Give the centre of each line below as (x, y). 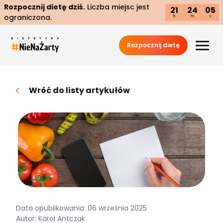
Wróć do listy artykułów (79, 90)
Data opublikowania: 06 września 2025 (81, 208)
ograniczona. (28, 17)
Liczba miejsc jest (117, 7)
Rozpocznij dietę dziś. (45, 7)
